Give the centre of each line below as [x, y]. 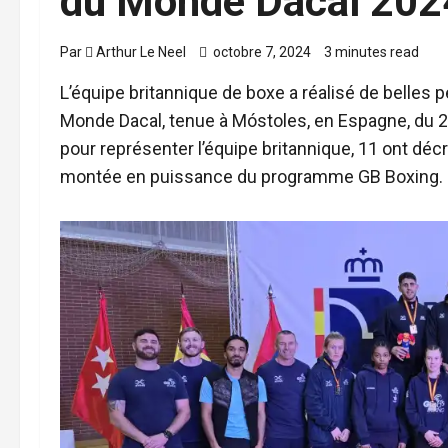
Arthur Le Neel [141, 52]
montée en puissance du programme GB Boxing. [251, 176]
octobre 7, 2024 [262, 52]
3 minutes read [371, 52]
